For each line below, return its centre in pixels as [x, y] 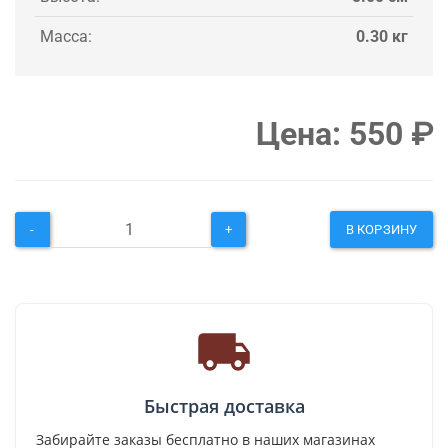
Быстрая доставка [224, 405]
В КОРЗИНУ [381, 229]
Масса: [66, 36]
